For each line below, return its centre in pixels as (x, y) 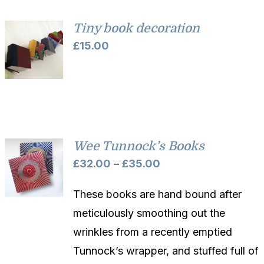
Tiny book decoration (137, 28)
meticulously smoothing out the (149, 213)
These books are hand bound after (158, 194)
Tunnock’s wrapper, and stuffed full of (166, 250)
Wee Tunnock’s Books (139, 146)
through (179, 219)
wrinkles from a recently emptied (153, 232)
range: (175, 181)
